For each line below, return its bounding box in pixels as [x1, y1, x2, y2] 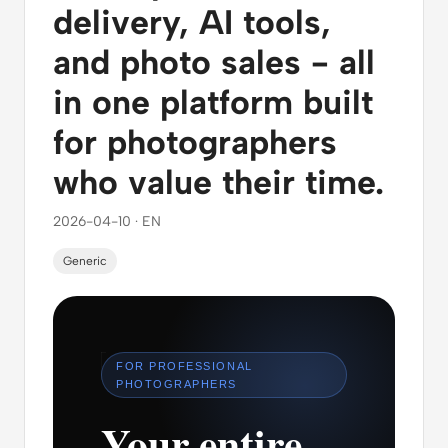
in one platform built [53, 82, 373, 124]
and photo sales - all [53, 42, 375, 84]
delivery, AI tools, [53, 2, 331, 44]
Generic [63, 254, 107, 269]
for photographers [53, 122, 337, 164]
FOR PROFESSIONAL [116, 360, 253, 373]
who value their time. [53, 162, 384, 204]
